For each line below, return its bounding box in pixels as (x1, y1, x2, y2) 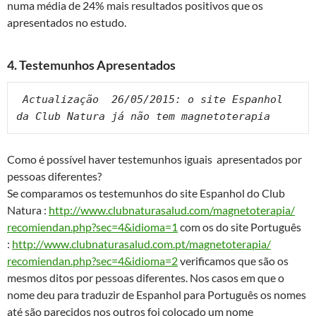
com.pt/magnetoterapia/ (152, 237, 271, 251)
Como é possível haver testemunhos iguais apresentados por (7, 152, 302, 166)
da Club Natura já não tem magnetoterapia (16, 110, 276, 123)
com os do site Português (178, 220, 301, 234)
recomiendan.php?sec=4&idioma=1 (7, 220, 178, 234)
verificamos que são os (178, 254, 288, 268)
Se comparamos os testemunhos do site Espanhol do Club (7, 186, 285, 200)
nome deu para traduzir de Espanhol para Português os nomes (7, 288, 306, 302)
